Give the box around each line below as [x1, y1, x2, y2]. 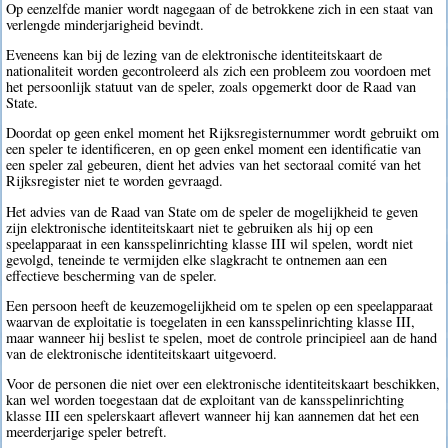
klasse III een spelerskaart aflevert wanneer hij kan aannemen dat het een [6, 406, 420, 426]
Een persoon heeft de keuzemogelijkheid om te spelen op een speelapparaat [6, 296, 434, 316]
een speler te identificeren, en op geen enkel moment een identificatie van [6, 139, 422, 159]
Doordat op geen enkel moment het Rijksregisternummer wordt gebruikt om [6, 123, 440, 143]
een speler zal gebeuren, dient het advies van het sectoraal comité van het [6, 155, 422, 175]
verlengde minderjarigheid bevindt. [6, 14, 205, 34]
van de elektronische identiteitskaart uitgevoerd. [6, 344, 278, 364]
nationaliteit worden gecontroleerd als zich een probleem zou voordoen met [6, 60, 432, 80]
